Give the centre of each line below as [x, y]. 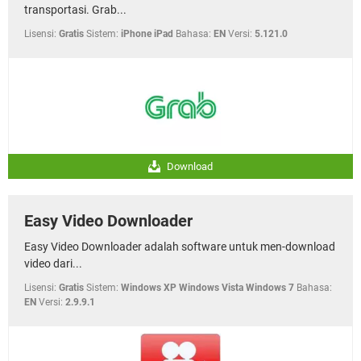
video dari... [53, 263]
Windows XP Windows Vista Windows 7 [207, 287]
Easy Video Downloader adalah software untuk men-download [180, 246]
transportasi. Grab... [75, 9]
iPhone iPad [147, 33]
